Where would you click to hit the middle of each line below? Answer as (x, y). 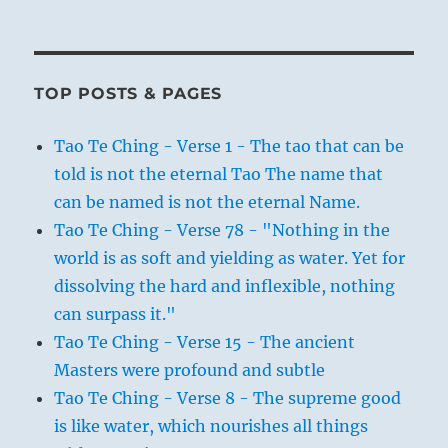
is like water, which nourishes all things (211, 426)
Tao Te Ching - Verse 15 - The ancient (205, 342)
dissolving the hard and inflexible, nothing (225, 286)
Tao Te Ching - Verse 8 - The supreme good (228, 398)
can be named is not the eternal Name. (207, 202)
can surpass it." (115, 314)
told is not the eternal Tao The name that (219, 174)
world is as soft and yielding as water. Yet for (230, 258)
